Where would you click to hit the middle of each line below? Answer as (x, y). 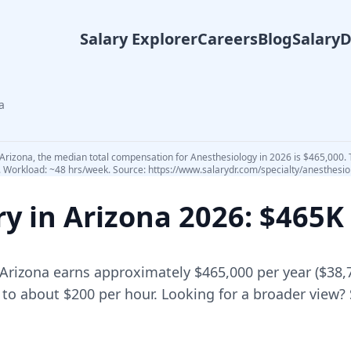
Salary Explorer (139, 39)
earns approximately (122, 272)
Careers (228, 39)
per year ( (286, 272)
